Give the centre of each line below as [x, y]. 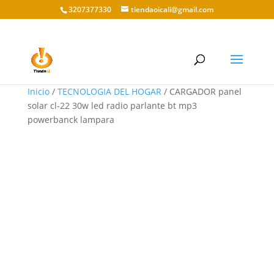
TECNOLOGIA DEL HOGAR [109, 91]
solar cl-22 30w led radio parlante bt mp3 [112, 106]
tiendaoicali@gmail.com [172, 9]
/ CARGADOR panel [201, 91]
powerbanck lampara [71, 120]
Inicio [38, 91]
